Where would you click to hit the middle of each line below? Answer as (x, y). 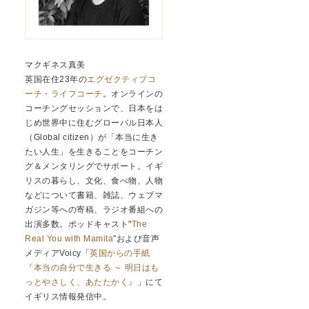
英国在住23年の (56, 80)
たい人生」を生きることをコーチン (94, 152)
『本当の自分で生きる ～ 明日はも (92, 268)
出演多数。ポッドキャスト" (78, 225)
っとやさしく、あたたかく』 (81, 282)
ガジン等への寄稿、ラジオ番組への (94, 210)
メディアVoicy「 (57, 253)
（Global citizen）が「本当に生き (92, 138)
